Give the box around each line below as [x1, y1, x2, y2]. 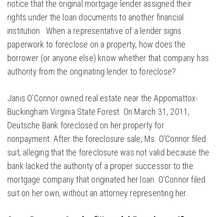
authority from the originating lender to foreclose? [7, 66, 176, 77]
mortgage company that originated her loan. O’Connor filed [7, 174, 206, 185]
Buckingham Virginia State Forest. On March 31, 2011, [7, 107, 190, 117]
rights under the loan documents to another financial [7, 12, 184, 23]
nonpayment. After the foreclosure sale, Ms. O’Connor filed [7, 134, 206, 144]
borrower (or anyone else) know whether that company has [7, 53, 209, 63]
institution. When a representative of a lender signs [7, 26, 182, 36]
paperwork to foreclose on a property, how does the [7, 39, 186, 50]
